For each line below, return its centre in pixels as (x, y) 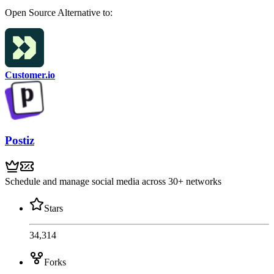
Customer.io (30, 75)
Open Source (31, 13)
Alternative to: (85, 13)
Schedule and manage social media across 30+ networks (113, 181)
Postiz (20, 141)
